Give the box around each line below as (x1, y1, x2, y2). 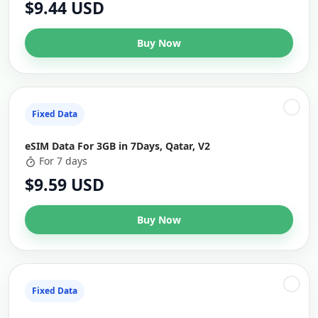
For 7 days (39, 154, 87, 168)
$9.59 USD (25, 173, 104, 196)
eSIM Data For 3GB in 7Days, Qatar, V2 (25, 139, 210, 153)
